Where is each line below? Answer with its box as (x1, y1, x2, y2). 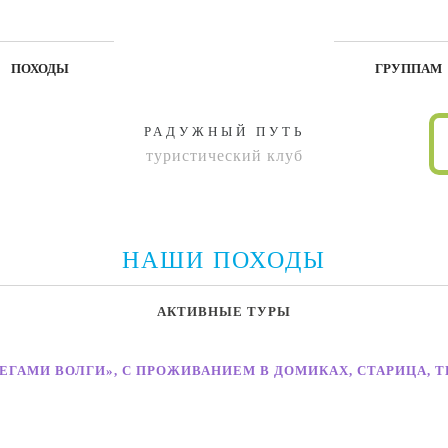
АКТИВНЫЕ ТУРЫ (156, 304, 291, 319)
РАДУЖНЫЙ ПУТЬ (143, 124, 305, 139)
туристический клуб (145, 147, 303, 164)
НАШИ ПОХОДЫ (122, 247, 326, 273)
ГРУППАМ (374, 61, 442, 76)
